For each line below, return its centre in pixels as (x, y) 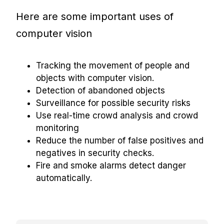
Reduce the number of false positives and (120, 141)
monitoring (58, 128)
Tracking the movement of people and (113, 66)
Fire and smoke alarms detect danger (111, 166)
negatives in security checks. (95, 153)
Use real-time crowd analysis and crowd (117, 116)
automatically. (64, 178)
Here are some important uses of (95, 17)
